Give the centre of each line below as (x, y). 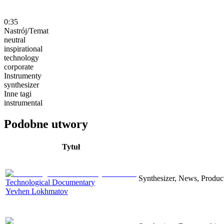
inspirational (23, 48)
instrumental (23, 102)
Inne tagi (18, 93)
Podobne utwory (46, 124)
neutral (15, 39)
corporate (19, 66)
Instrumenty (23, 75)
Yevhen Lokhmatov (37, 191)
